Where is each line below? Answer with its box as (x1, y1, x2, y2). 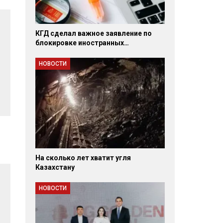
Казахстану (35, 163, 75, 171)
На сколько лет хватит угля (35, 153, 131, 162)
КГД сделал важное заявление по (35, 29, 152, 37)
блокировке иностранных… (35, 38, 129, 47)
